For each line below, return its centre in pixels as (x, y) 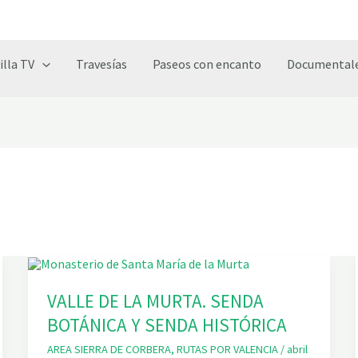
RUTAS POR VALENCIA (227, 349)
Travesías (101, 64)
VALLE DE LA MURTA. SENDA (155, 301)
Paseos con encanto (207, 64)
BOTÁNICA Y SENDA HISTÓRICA (167, 325)
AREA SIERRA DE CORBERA (109, 349)
